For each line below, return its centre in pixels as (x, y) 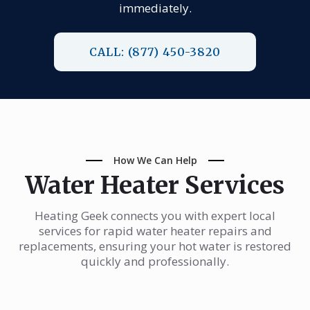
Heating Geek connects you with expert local (155, 215)
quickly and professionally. (155, 261)
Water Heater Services (155, 185)
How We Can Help (155, 160)
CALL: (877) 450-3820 (155, 52)
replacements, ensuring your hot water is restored (155, 246)
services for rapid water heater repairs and (155, 230)
